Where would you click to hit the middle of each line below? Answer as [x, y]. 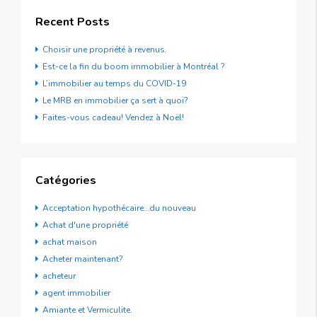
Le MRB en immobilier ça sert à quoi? [115, 100]
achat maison [70, 242]
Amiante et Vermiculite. [87, 310]
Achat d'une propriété [85, 225]
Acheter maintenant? [83, 259]
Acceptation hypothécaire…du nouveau [119, 208]
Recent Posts [73, 22]
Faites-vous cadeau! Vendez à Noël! [113, 117]
